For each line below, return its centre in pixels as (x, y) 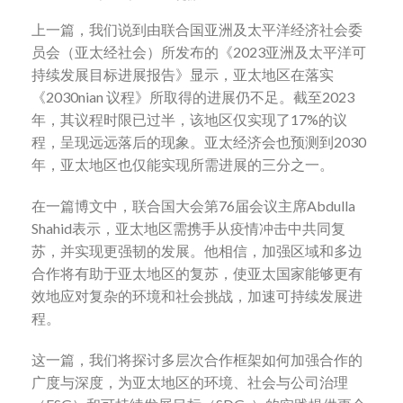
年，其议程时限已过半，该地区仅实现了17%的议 (189, 120)
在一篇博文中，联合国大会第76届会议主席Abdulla (193, 206)
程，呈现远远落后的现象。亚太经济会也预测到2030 (199, 142)
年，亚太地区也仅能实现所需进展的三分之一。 (183, 165)
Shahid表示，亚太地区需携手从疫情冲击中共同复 (188, 228)
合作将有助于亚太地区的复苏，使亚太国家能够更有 (197, 273)
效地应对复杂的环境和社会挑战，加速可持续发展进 (197, 296)
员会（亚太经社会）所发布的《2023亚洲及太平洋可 (199, 52)
